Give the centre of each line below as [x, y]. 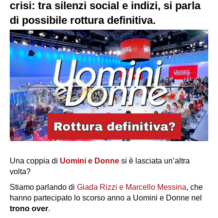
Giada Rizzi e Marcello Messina [132, 187]
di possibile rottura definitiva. [83, 20]
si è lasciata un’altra [154, 161]
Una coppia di [35, 161]
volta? [20, 172]
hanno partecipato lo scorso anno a [71, 198]
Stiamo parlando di [43, 187]
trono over [29, 209]
